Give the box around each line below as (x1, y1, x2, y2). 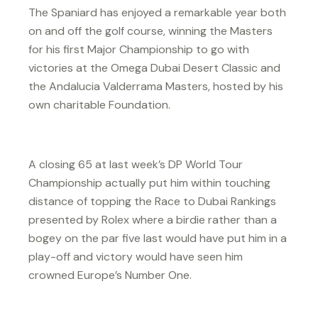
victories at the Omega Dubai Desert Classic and (28, 60, 280, 75)
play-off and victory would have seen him (28, 248, 243, 264)
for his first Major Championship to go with (28, 41, 249, 57)
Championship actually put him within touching (28, 175, 270, 190)
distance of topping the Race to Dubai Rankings (28, 193, 276, 209)
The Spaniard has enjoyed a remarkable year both (28, 4, 286, 20)
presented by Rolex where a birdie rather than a (28, 212, 277, 227)
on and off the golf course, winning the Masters (28, 23, 273, 38)
